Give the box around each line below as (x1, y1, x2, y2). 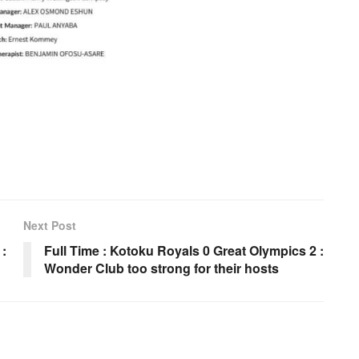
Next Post (23, 217, 76, 234)
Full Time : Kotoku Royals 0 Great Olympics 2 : (44, 241, 324, 260)
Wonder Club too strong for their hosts (44, 259, 279, 278)
